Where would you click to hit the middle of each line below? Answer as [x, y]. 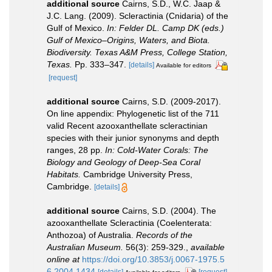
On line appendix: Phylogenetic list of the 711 [133, 113]
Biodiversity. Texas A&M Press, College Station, [137, 52]
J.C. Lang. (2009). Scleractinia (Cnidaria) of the [138, 15]
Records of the [164, 235]
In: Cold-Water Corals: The [157, 150]
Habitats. [64, 174]
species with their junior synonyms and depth [133, 138]
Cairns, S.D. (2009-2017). [172, 101]
